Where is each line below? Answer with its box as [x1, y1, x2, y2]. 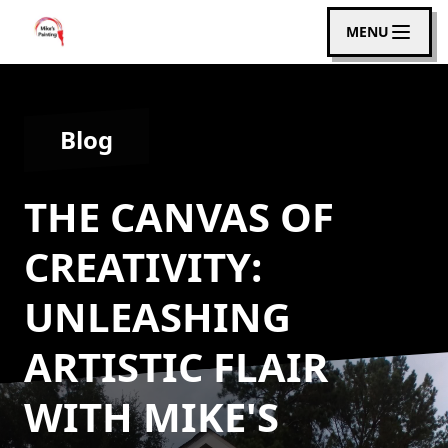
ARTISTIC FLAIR [24, 339, 328, 394]
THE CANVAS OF [24, 189, 334, 244]
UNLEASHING [24, 289, 291, 344]
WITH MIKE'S [24, 389, 279, 444]
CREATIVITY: [24, 239, 262, 294]
